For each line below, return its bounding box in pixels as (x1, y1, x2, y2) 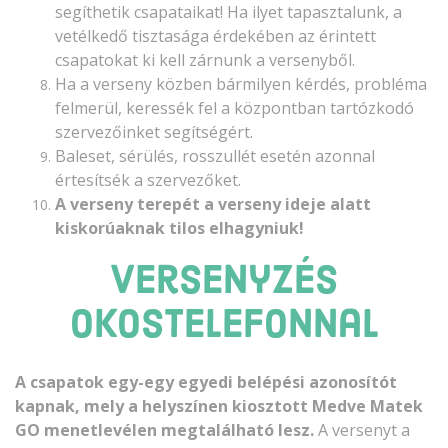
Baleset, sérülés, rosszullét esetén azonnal (55, 144, 375, 167)
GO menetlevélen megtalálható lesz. (15, 418, 318, 441)
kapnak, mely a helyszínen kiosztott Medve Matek (15, 394, 423, 417)
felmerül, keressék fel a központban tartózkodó (55, 96, 414, 119)
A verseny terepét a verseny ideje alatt (55, 192, 371, 215)
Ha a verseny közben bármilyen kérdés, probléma (55, 72, 427, 95)
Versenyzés (110, 262, 338, 303)
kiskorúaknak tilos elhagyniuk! (55, 216, 304, 239)
